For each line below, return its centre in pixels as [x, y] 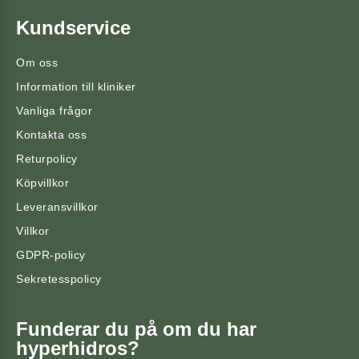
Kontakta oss [51, 135]
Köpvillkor [42, 183]
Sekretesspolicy [59, 279]
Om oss [37, 63]
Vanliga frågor [54, 111]
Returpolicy [47, 159]
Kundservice [73, 28]
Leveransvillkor [57, 207]
